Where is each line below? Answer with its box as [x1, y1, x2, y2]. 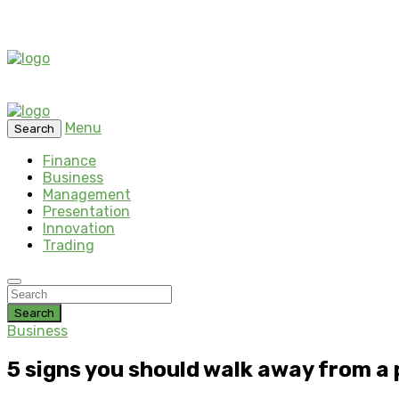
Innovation [43, 220, 115, 237]
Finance [43, 152, 96, 169]
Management [43, 186, 131, 203]
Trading [43, 237, 94, 254]
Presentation [43, 203, 130, 220]
